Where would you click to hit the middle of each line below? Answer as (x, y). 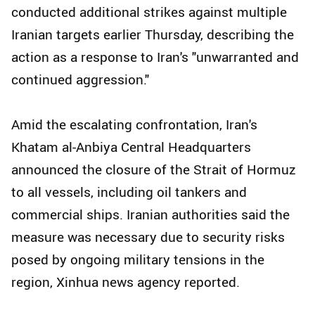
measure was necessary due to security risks (148, 237)
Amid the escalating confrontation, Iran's (134, 125)
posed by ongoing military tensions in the (138, 260)
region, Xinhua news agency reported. (126, 282)
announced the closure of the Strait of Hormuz (154, 170)
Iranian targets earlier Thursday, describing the (153, 35)
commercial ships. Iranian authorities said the (150, 215)
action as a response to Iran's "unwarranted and (155, 57)
